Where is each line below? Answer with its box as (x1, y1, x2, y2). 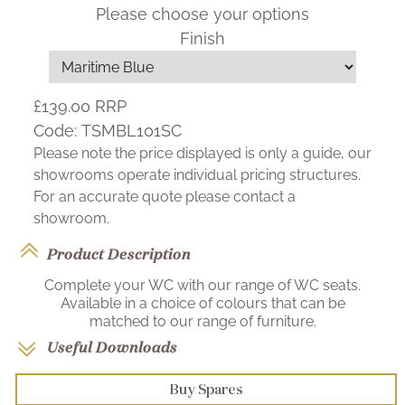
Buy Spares (169, 381, 243, 399)
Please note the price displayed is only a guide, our (33, 145, 372, 163)
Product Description (47, 245, 191, 264)
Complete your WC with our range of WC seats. (44, 277, 361, 295)
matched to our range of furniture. (89, 313, 316, 331)
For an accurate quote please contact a (33, 188, 296, 206)
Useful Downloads (47, 338, 177, 357)
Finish (180, 29, 225, 49)
